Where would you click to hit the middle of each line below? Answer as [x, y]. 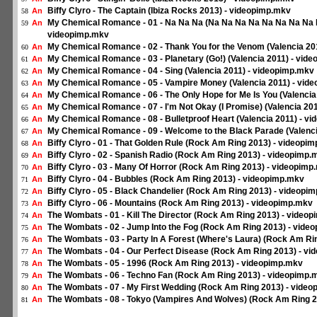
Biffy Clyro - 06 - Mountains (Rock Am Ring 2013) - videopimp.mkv [180, 203]
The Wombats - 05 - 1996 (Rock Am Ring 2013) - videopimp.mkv [175, 263]
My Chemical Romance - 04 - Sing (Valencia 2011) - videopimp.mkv [181, 71]
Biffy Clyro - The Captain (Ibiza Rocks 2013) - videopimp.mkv [169, 11]
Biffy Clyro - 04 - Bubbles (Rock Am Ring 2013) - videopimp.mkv [176, 179]
